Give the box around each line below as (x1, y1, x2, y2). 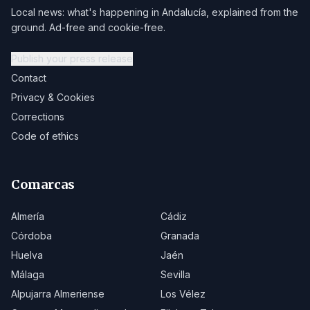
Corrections (11, 111, 64, 122)
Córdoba (11, 230, 52, 241)
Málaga (11, 268, 44, 280)
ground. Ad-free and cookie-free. (11, 21, 165, 33)
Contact (11, 72, 46, 84)
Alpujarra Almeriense (11, 288, 104, 300)
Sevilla (161, 268, 190, 280)
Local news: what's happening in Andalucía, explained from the (11, 6, 298, 18)
